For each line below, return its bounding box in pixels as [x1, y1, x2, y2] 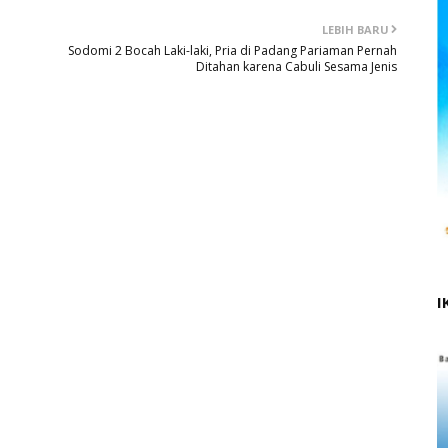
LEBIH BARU [322, 22, 390, 37]
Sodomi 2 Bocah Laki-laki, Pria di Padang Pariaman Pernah [68, 42, 398, 59]
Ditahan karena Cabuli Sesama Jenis [196, 58, 398, 75]
